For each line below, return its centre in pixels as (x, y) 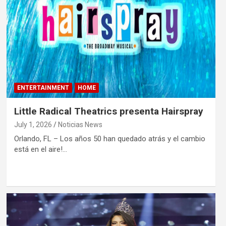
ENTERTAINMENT (43, 88)
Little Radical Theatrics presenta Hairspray (108, 111)
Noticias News (80, 124)
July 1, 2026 (33, 124)
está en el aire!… (40, 149)
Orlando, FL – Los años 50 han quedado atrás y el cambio (109, 138)
